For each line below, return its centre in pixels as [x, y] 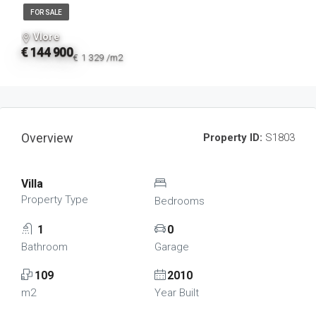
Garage [171, 247]
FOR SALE [46, 12]
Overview [47, 138]
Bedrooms [179, 201]
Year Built [176, 293]
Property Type [55, 200]
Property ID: [233, 138]
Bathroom [44, 247]
